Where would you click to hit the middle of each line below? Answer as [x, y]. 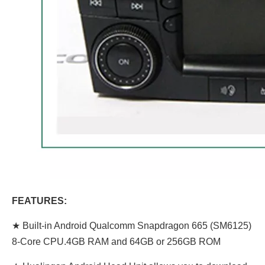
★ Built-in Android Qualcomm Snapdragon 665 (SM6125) [132, 226]
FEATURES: [39, 201]
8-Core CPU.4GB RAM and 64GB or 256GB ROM [116, 242]
